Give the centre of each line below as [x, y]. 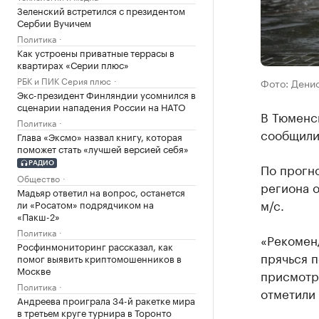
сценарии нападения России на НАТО [101, 106]
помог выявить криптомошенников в [99, 257]
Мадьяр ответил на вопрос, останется [101, 191]
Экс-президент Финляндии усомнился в [106, 94]
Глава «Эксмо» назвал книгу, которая [100, 136]
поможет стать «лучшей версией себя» [103, 148]
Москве [34, 270]
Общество [38, 177]
